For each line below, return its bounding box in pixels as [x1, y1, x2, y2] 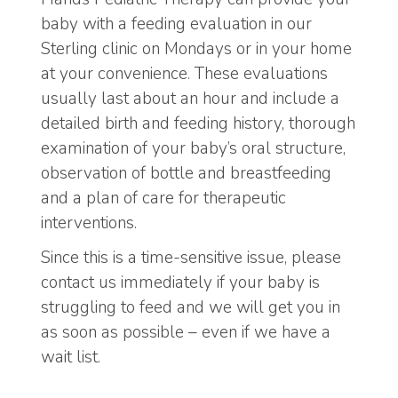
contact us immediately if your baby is [41, 270, 320, 294]
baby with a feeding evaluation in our [41, 12, 312, 36]
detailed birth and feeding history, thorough [41, 112, 355, 136]
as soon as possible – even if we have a [41, 320, 330, 344]
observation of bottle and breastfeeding [41, 162, 331, 186]
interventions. [41, 211, 137, 235]
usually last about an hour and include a [41, 87, 339, 111]
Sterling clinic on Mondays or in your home [41, 37, 352, 61]
